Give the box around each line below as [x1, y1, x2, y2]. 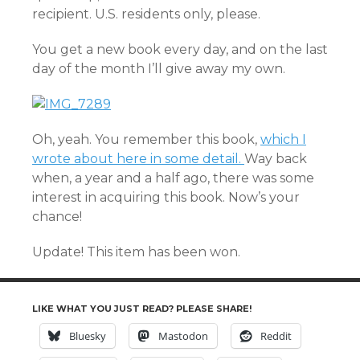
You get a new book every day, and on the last [32, 42, 328, 57]
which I [260, 132, 306, 147]
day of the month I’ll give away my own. [32, 61, 285, 76]
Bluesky [69, 329, 106, 343]
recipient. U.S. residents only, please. [32, 6, 260, 22]
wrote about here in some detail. [32, 151, 244, 166]
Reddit [260, 329, 292, 343]
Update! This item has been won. [32, 244, 240, 260]
